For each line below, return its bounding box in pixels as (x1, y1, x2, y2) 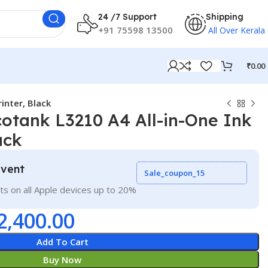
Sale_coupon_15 (144, 167, 205, 178)
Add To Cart (36, 236, 89, 248)
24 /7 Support (98, 11, 157, 22)
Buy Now (43, 254, 82, 266)
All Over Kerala (206, 24, 265, 36)
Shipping (206, 11, 243, 22)
